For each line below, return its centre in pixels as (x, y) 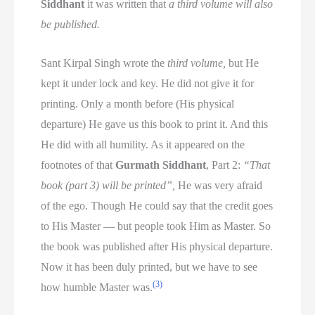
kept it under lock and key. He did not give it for (148, 83)
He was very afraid (219, 185)
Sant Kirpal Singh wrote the (104, 63)
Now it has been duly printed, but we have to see (149, 266)
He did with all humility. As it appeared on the (143, 144)
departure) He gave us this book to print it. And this (155, 124)
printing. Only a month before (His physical (138, 103)
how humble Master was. (97, 287)
